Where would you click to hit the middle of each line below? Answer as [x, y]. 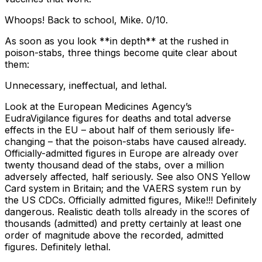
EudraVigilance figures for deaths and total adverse [118, 118]
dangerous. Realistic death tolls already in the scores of [127, 212]
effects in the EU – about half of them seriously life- [120, 130]
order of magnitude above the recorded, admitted [114, 235]
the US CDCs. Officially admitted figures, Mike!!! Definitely [131, 200]
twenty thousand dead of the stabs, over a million [114, 165]
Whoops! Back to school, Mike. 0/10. [86, 20]
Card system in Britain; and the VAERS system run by [123, 189]
